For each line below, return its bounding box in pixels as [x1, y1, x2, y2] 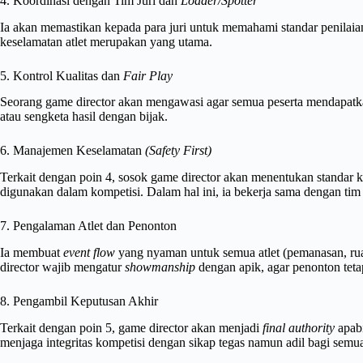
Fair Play [123, 68, 173, 83]
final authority [263, 320, 335, 335]
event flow [63, 246, 115, 260]
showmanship [125, 260, 195, 275]
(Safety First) [145, 143, 211, 158]
